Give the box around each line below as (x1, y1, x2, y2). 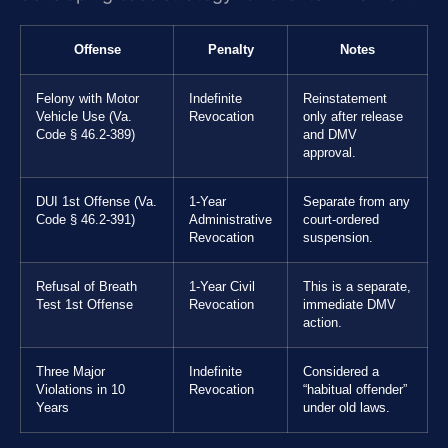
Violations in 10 (36, 383, 125, 398)
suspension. (303, 231, 373, 246)
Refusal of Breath (36, 280, 137, 295)
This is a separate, (303, 280, 411, 295)
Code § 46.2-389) (36, 128, 135, 143)
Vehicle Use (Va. (36, 110, 132, 125)
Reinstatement (303, 92, 387, 107)
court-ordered (303, 213, 379, 228)
